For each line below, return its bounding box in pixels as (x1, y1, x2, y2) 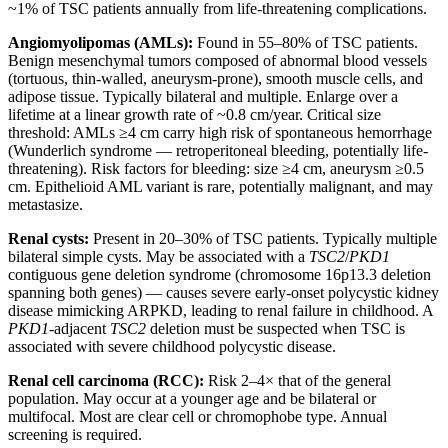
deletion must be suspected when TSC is (146, 319, 405, 337)
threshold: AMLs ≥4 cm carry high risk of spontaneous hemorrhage (8, 123, 432, 141)
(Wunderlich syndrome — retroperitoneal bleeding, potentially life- (8, 141, 428, 159)
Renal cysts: (8, 229, 89, 247)
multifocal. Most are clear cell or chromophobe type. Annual (8, 407, 387, 425)
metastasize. (8, 195, 83, 213)
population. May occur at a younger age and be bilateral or (8, 389, 376, 407)
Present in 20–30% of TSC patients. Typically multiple (89, 229, 437, 247)
